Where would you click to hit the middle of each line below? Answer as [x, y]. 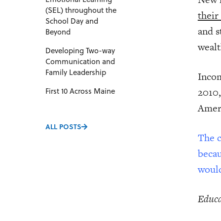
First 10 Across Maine [80, 91]
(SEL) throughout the [81, 10]
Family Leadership [76, 72]
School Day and [72, 21]
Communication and [80, 61]
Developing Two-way [80, 51]
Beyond [58, 32]
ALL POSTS [63, 126]
